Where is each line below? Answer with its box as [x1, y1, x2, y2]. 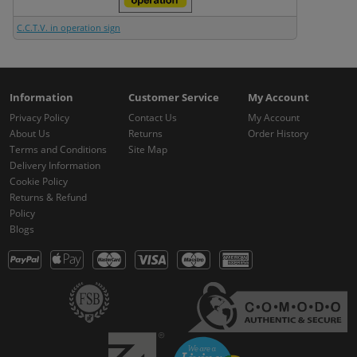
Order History [247, 127, 308, 141]
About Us [10, 127, 50, 141]
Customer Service [128, 90, 220, 105]
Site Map [128, 143, 168, 157]
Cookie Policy [10, 175, 68, 189]
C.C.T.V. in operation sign [17, 22, 120, 34]
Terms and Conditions [10, 143, 107, 157]
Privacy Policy [10, 111, 69, 125]
